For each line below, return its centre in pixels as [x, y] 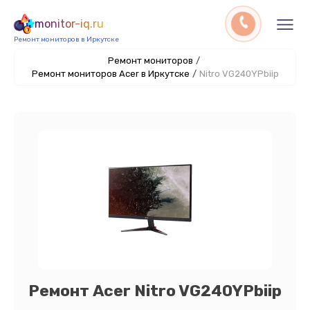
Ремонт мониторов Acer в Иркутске [110, 74]
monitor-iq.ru [69, 24]
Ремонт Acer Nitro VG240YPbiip [155, 291]
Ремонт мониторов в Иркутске [66, 39]
